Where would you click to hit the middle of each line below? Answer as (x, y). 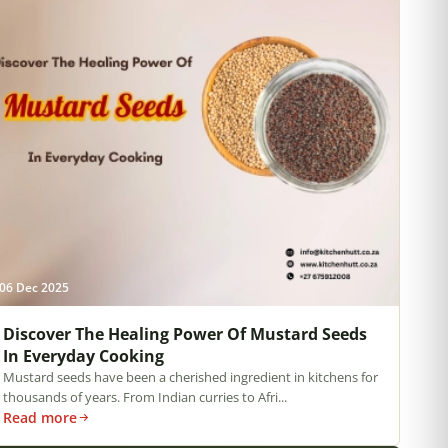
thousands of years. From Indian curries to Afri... (144, 396)
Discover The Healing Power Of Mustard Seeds (184, 333)
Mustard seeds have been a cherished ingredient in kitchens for (190, 376)
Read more (39, 417)
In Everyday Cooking (83, 355)
